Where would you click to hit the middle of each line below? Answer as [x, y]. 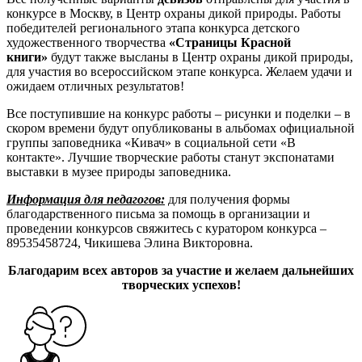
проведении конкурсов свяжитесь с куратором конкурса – [166, 228]
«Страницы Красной [230, 42]
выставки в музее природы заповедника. [119, 171]
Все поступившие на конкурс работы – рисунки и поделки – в [179, 113]
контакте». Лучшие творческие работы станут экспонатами [170, 157]
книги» [27, 57]
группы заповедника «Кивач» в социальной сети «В [151, 142]
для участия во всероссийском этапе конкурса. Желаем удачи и [179, 71]
